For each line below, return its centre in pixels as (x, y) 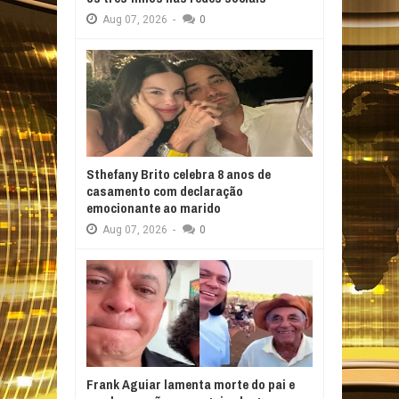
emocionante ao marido (154, 208)
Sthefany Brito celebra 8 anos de (179, 175)
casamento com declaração (165, 191)
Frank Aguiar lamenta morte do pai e (191, 385)
